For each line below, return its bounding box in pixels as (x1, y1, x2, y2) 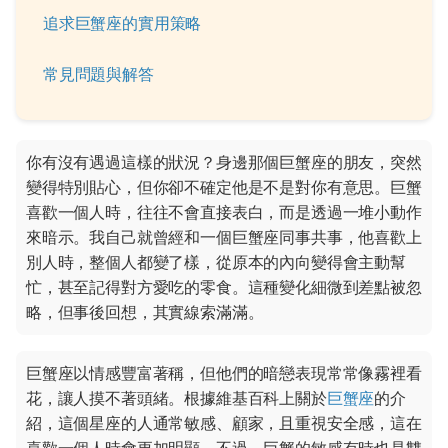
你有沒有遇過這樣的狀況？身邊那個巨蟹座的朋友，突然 (26, 152, 422, 172)
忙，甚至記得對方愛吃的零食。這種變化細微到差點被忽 (26, 277, 422, 297)
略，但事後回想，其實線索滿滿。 (26, 302, 264, 322)
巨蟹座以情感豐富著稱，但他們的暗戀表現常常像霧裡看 (26, 363, 422, 383)
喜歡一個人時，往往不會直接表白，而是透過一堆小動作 (26, 202, 422, 222)
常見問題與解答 (43, 64, 154, 84)
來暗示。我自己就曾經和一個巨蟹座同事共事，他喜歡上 (26, 227, 422, 247)
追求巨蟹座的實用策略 (43, 13, 202, 33)
